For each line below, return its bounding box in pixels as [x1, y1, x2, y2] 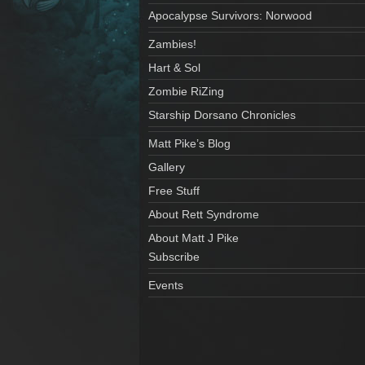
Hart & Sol [148, 60, 200, 74]
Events [148, 278, 183, 292]
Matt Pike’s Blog [148, 136, 231, 150]
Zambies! [148, 37, 196, 51]
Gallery [148, 160, 185, 174]
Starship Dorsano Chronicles [148, 108, 296, 121]
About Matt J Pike [148, 231, 239, 244]
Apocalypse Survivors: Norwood [148, 8, 312, 22]
